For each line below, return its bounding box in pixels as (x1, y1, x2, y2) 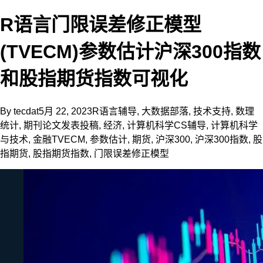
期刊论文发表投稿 (23, 120, 99, 130)
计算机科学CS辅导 (127, 120, 206, 130)
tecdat (14, 106, 39, 116)
